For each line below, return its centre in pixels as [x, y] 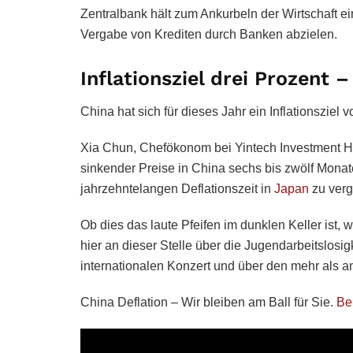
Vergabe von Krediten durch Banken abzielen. [209, 34]
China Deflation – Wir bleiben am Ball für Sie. [208, 302]
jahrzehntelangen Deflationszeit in [177, 189]
